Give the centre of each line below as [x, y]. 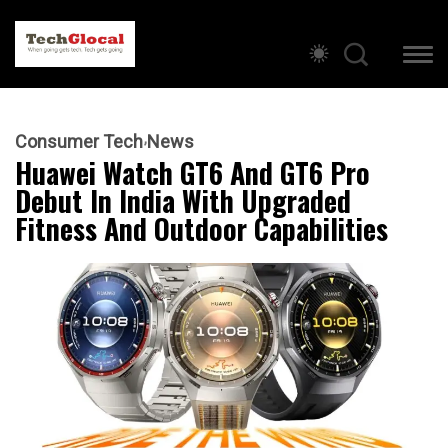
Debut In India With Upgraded [183, 201]
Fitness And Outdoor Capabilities [201, 229]
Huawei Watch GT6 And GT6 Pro [192, 173]
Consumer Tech [79, 142]
